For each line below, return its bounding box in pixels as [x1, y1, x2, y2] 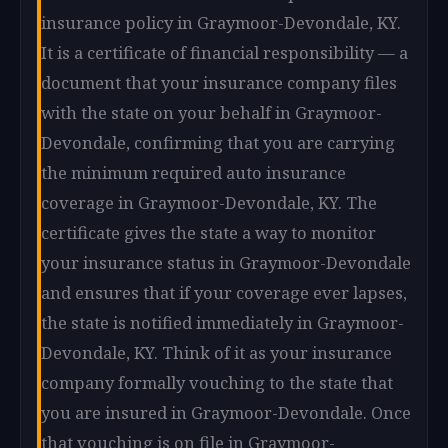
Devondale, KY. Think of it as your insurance [41, 340, 392, 364]
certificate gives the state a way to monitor [41, 220, 376, 244]
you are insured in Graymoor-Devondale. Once [41, 400, 411, 424]
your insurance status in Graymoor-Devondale [41, 250, 411, 274]
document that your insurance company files [41, 70, 397, 94]
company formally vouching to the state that [41, 370, 393, 394]
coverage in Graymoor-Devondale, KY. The [41, 190, 377, 214]
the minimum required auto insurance [41, 160, 346, 184]
